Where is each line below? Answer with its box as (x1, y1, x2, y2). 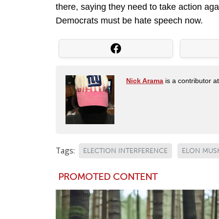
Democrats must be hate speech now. (56, 16, 203, 26)
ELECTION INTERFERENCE (83, 147, 168, 155)
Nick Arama (126, 77, 163, 85)
